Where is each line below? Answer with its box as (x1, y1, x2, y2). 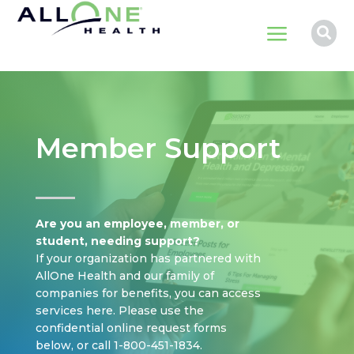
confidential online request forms (35, 321, 227, 335)
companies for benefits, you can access (35, 286, 261, 300)
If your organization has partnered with (35, 251, 261, 265)
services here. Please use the (35, 303, 204, 318)
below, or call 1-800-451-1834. (35, 338, 202, 352)
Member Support (35, 131, 281, 165)
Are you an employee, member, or (35, 217, 239, 231)
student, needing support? (35, 234, 200, 248)
